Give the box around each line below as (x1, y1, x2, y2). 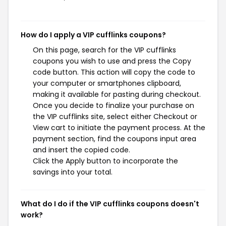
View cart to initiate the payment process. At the (33, 123, 205, 133)
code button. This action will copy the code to (33, 67, 195, 77)
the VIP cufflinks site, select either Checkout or (33, 111, 197, 122)
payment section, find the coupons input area (33, 134, 196, 144)
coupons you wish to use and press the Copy (33, 56, 191, 66)
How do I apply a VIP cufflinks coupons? (21, 30, 166, 40)
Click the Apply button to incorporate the (33, 156, 178, 166)
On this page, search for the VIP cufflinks (33, 45, 176, 55)
